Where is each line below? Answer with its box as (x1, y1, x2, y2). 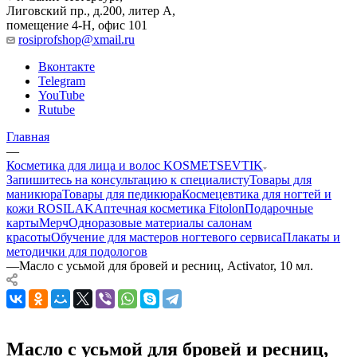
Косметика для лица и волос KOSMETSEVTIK (6, 158, 263, 172)
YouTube (38, 88, 84, 102)
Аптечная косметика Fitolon (94, 201, 245, 215)
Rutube (38, 102, 75, 116)
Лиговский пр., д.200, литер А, (6, 3, 175, 18)
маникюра (6, 186, 62, 201)
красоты (6, 229, 51, 244)
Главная (6, 129, 49, 143)
